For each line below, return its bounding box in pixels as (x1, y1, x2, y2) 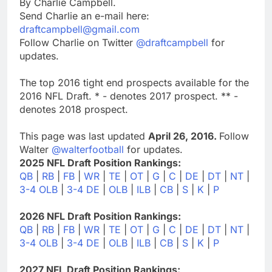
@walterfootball (52, 143, 124, 155)
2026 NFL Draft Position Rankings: (19, 209, 181, 222)
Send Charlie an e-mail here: (19, 9, 149, 22)
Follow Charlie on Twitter (19, 36, 136, 49)
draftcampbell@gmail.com (19, 22, 140, 35)
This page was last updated (19, 129, 148, 142)
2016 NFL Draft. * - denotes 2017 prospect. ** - (19, 89, 238, 102)
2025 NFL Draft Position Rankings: (19, 156, 181, 169)
